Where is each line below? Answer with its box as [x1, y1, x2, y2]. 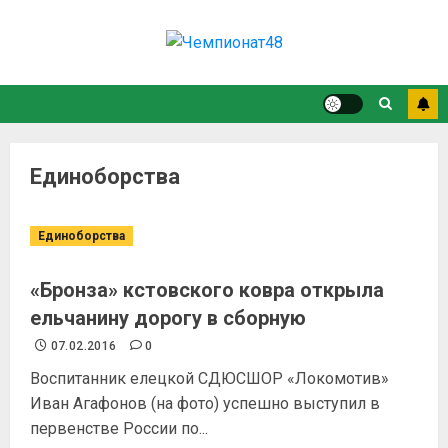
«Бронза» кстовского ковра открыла [30, 278, 384, 302]
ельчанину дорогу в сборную [30, 306, 306, 330]
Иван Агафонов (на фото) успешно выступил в [30, 394, 380, 413]
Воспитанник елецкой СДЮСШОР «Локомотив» [30, 369, 389, 388]
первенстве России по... [30, 419, 208, 438]
